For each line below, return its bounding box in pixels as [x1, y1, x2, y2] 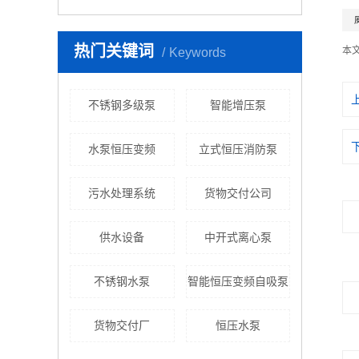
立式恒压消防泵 [198, 143, 277, 155]
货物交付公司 [204, 187, 272, 200]
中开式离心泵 [204, 231, 272, 244]
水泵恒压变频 [88, 143, 156, 155]
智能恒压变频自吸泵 [187, 275, 288, 288]
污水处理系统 [88, 187, 156, 200]
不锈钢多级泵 [88, 99, 156, 111]
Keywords [169, 46, 226, 59]
